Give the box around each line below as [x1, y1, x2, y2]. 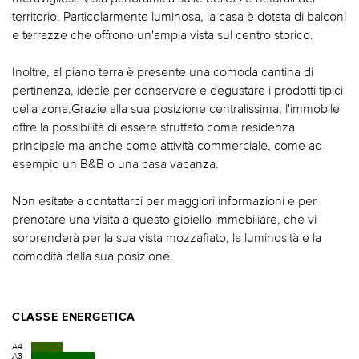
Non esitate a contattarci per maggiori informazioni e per [12, 192, 317, 208]
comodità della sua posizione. [12, 248, 173, 263]
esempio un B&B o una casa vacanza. [12, 155, 219, 171]
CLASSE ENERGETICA [12, 312, 136, 324]
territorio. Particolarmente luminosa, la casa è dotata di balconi [12, 8, 346, 23]
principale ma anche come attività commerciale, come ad [12, 137, 322, 152]
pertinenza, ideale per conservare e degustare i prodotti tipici [12, 82, 343, 97]
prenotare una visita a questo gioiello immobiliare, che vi [12, 211, 317, 226]
